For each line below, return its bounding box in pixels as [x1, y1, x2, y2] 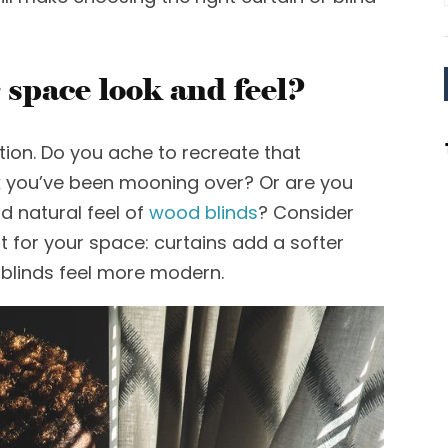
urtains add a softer [165, 230, 344, 255]
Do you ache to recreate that [41, 140, 301, 165]
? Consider [258, 200, 354, 225]
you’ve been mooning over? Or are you [6, 170, 353, 195]
